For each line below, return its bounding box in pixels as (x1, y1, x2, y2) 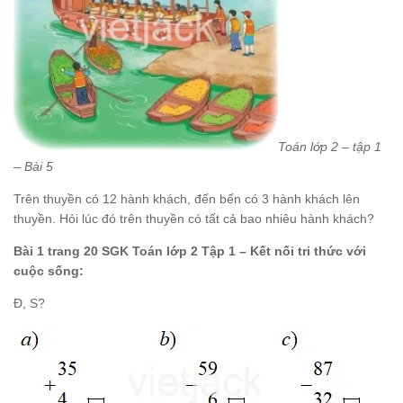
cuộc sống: (13, 263, 84, 278)
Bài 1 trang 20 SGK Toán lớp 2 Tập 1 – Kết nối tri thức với (13, 243, 366, 258)
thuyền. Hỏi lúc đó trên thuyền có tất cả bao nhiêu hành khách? (13, 210, 374, 226)
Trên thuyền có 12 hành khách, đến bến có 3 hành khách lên (13, 191, 360, 206)
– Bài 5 (13, 158, 53, 174)
